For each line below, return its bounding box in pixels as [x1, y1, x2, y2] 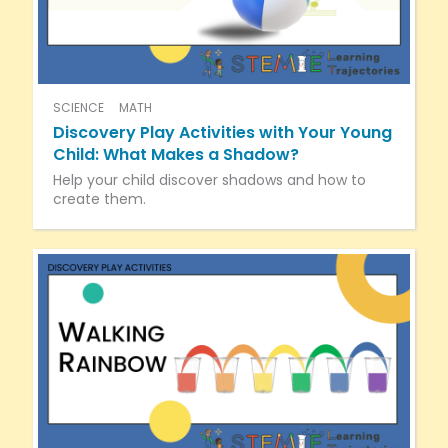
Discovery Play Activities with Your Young [52, 120, 392, 144]
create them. [52, 188, 146, 209]
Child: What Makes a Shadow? [52, 142, 299, 166]
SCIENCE [52, 98, 104, 116]
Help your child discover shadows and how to [52, 169, 366, 190]
